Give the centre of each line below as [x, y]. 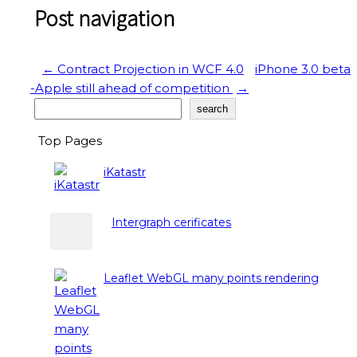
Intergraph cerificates [171, 222]
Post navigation [104, 19]
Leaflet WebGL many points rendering [211, 278]
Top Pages [70, 141]
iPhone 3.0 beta [303, 69]
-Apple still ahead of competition [131, 88]
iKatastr [125, 173]
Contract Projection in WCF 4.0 [149, 69]
